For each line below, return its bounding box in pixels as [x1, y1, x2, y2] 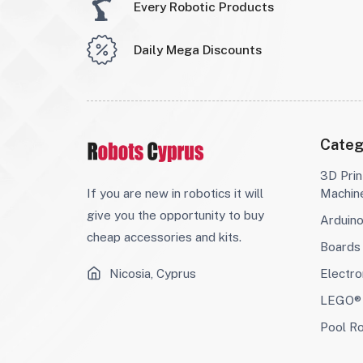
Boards [320, 239, 361, 254]
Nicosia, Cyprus [109, 265, 196, 280]
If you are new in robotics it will [86, 185, 263, 200]
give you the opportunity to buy [86, 207, 264, 222]
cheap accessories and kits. [86, 228, 241, 244]
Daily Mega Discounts [133, 41, 262, 58]
